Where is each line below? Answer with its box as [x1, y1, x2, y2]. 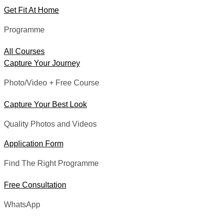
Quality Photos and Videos [4, 119, 97, 128]
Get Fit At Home [4, 5, 59, 14]
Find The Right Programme [4, 159, 99, 167]
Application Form [4, 139, 63, 148]
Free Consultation [4, 180, 66, 189]
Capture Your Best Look [4, 100, 87, 109]
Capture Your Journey [4, 58, 80, 67]
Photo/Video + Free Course [4, 78, 99, 87]
